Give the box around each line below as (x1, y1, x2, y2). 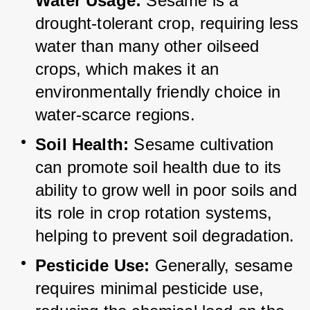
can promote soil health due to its (35, 158, 282, 177)
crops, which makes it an (35, 60, 219, 79)
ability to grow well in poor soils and (35, 181, 297, 200)
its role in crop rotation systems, (35, 203, 273, 223)
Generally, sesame (149, 256, 298, 275)
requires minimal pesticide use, (35, 279, 264, 298)
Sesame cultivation (129, 135, 279, 154)
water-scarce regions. (35, 105, 195, 125)
